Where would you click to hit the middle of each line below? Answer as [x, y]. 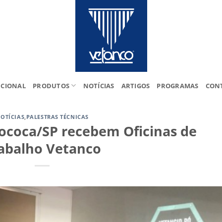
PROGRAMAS [178, 85]
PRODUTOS [51, 85]
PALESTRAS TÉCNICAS [57, 117]
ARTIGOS [136, 85]
